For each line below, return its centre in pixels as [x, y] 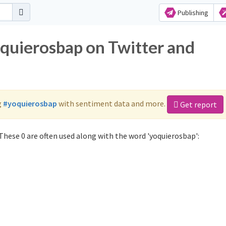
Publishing [192, 13]
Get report [198, 104]
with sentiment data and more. [112, 103]
